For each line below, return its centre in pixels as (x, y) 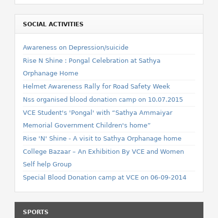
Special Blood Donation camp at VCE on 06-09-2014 (105, 177)
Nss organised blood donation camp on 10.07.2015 (103, 100)
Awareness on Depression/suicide (76, 47)
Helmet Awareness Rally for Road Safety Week (97, 86)
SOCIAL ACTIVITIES (53, 24)
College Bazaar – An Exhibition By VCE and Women (103, 152)
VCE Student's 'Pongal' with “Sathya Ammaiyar (98, 113)
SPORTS (36, 212)
